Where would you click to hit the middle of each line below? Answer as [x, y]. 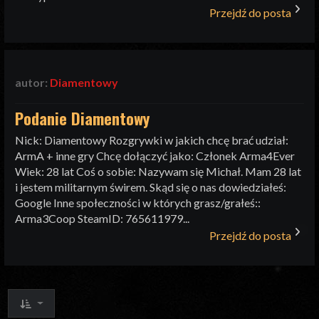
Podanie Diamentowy [83, 118]
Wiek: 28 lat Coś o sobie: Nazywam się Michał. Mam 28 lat [158, 172]
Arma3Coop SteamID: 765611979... [103, 219]
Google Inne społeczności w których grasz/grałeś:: [138, 203]
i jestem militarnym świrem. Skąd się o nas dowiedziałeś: [151, 187]
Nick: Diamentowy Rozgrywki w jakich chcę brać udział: [152, 140]
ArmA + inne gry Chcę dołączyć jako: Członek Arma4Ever [155, 156]
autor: [33, 82]
